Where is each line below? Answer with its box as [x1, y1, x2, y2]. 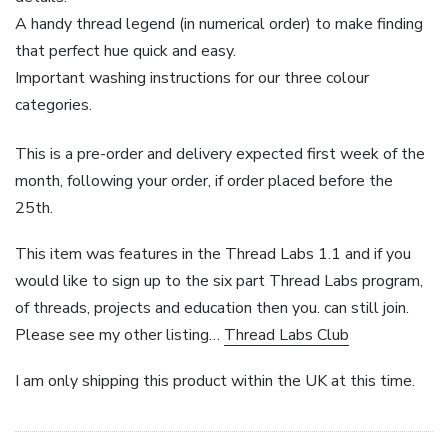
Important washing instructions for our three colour [15, 66, 369, 89]
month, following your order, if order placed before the [15, 170, 393, 193]
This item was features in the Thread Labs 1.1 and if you [15, 243, 411, 266]
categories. [15, 93, 92, 116]
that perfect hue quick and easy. [15, 39, 236, 62]
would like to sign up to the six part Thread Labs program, [15, 270, 423, 293]
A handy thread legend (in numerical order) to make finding [15, 12, 423, 35]
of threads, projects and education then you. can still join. [15, 297, 409, 320]
